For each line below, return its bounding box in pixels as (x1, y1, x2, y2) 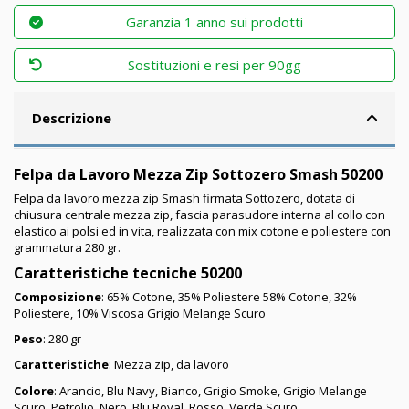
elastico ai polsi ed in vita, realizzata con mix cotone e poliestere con (14, 222, 391, 239)
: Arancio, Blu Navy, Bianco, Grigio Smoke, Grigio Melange (54, 382, 367, 399)
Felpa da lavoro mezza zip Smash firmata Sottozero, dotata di (14, 189, 355, 206)
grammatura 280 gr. (14, 238, 121, 256)
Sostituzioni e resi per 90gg (128, 56, 302, 75)
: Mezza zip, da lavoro (109, 356, 229, 373)
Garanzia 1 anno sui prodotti (126, 13, 304, 32)
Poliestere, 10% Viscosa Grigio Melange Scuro (14, 304, 266, 321)
